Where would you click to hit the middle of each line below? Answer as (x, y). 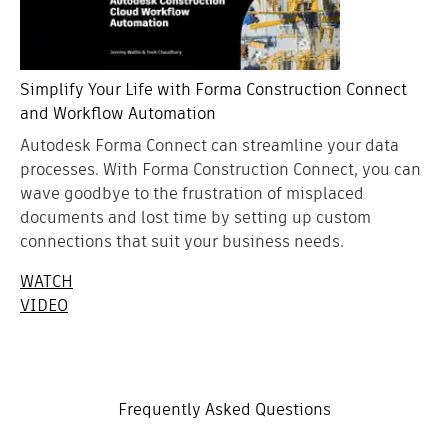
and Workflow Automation (118, 114)
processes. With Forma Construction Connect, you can (220, 170)
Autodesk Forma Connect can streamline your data (209, 146)
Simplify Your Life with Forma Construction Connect (213, 90)
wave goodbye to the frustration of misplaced (192, 194)
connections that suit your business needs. (182, 242)
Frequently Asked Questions (224, 410)
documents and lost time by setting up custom (195, 218)
